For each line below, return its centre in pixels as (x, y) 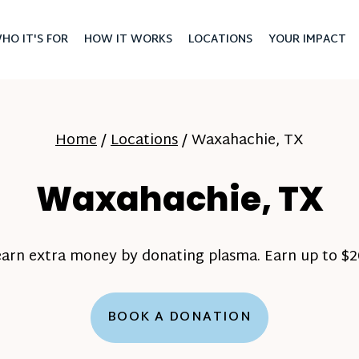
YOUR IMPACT (307, 40)
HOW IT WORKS (128, 40)
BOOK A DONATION (179, 318)
